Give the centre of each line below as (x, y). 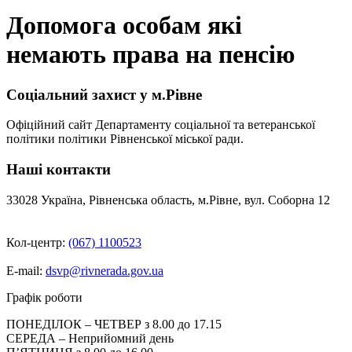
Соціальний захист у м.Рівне (104, 94)
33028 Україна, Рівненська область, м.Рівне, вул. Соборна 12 (168, 200)
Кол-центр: (37, 242)
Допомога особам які (124, 26)
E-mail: (26, 270)
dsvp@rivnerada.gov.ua (104, 270)
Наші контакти (59, 170)
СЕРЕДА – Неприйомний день (90, 338)
